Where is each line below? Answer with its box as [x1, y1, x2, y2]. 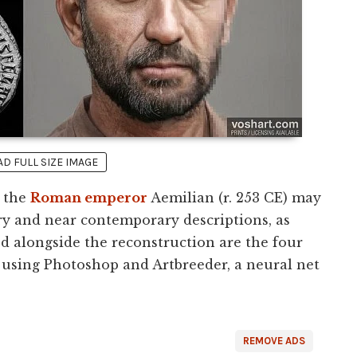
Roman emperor [30, 190, 147, 206]
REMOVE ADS [243, 335, 305, 347]
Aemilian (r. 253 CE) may [147, 190, 321, 206]
